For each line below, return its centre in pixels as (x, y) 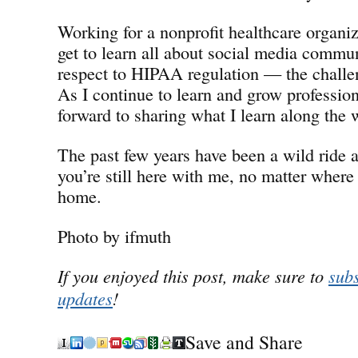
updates (85, 298)
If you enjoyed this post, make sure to (193, 275)
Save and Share (244, 342)
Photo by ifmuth (114, 235)
